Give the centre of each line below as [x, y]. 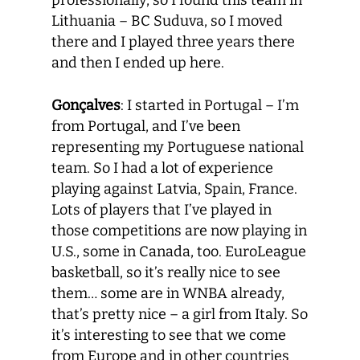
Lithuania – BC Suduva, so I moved [167, 21]
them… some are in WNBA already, [168, 293]
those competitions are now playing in [179, 231]
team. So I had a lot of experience [162, 168]
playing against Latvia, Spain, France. [174, 189]
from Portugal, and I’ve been [146, 126]
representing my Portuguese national [178, 147]
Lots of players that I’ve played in [162, 210]
